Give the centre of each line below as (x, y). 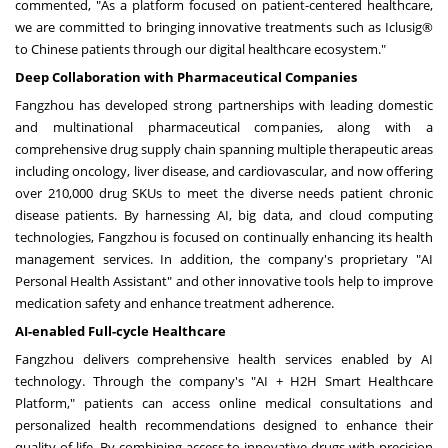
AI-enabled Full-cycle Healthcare (120, 330)
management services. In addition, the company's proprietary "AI (224, 258)
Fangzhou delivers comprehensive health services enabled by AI (224, 358)
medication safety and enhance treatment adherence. (174, 302)
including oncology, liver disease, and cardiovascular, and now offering (224, 170)
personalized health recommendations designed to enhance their (224, 424)
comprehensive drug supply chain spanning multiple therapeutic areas (224, 148)
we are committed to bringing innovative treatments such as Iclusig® (224, 26)
